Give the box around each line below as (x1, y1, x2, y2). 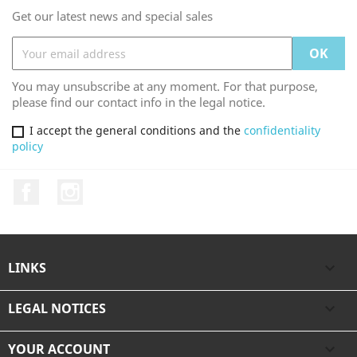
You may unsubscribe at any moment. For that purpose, (12, 78, 318, 95)
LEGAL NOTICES (8, 299, 106, 317)
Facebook (39, 178, 97, 197)
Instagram (82, 178, 146, 197)
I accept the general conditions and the (29, 123, 244, 139)
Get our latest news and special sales (12, 8, 213, 25)
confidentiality (244, 123, 320, 139)
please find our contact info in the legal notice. (12, 94, 265, 111)
